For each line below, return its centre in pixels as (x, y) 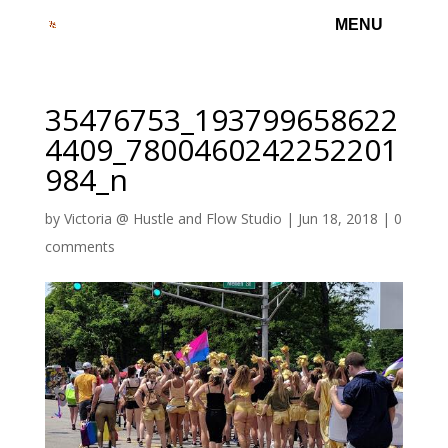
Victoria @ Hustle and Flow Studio (172, 218)
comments (79, 246)
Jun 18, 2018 (337, 218)
